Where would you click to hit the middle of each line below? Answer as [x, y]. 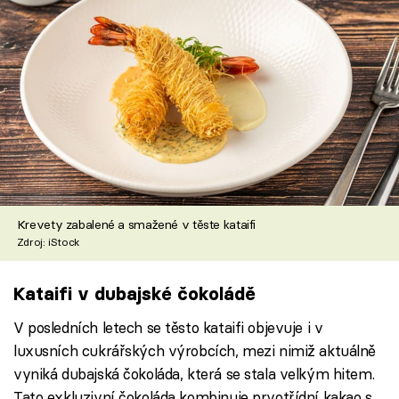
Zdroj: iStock [48, 242]
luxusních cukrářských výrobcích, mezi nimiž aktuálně [195, 350]
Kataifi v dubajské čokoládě [134, 294]
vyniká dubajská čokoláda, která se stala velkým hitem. [194, 373]
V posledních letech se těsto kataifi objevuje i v [168, 327]
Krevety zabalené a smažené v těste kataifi [136, 225]
